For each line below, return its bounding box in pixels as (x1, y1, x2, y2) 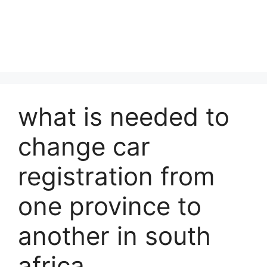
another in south (18, 221, 211, 251)
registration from (18, 161, 215, 191)
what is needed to (18, 101, 229, 132)
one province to (18, 191, 201, 221)
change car (18, 131, 150, 162)
